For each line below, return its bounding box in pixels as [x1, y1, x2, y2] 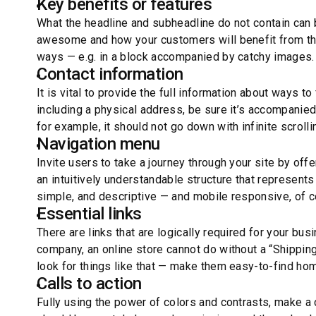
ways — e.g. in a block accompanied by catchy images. [37, 50, 315, 63]
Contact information [37, 64, 183, 84]
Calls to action [37, 274, 142, 293]
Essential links [37, 204, 142, 224]
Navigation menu [37, 134, 160, 154]
